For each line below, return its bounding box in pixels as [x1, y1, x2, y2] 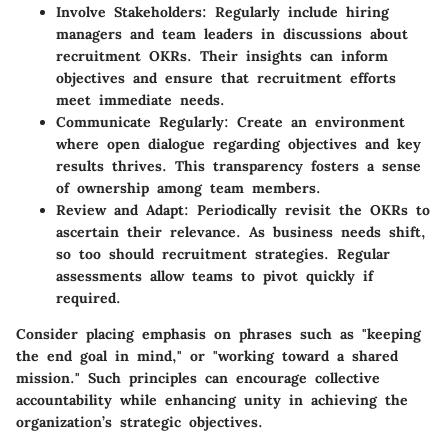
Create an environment [229, 113, 405, 132]
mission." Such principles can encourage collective [16, 369, 380, 388]
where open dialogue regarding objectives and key [56, 135, 421, 154]
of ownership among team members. [56, 179, 321, 198]
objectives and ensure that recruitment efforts [56, 69, 396, 88]
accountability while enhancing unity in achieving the [16, 391, 408, 410]
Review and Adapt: [56, 201, 189, 220]
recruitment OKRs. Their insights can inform [56, 47, 388, 66]
